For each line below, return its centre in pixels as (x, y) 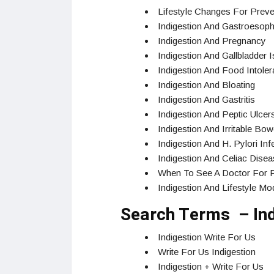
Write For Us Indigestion (207, 252)
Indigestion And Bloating (206, 85)
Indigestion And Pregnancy (212, 41)
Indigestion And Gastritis (206, 100)
